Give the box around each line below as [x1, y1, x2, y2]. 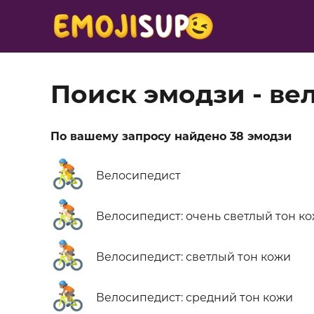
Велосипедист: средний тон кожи [96, 291, 293, 304]
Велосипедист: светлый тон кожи [96, 250, 291, 264]
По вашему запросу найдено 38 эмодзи [50, 130, 292, 143]
